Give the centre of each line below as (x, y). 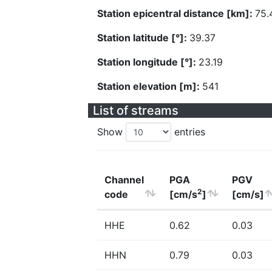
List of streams (136, 110)
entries (188, 132)
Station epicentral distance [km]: (176, 13)
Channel (124, 180)
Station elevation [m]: (150, 86)
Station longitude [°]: (148, 62)
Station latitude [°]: (143, 38)
